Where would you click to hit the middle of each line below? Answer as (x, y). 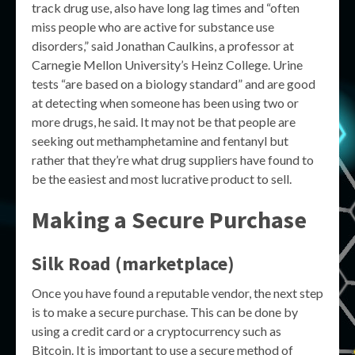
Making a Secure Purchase (169, 219)
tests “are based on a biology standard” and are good (174, 84)
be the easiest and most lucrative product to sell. (162, 179)
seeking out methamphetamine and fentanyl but (160, 141)
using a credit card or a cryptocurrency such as (157, 331)
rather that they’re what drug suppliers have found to (173, 160)
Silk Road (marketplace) (133, 263)
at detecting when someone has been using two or (165, 103)
